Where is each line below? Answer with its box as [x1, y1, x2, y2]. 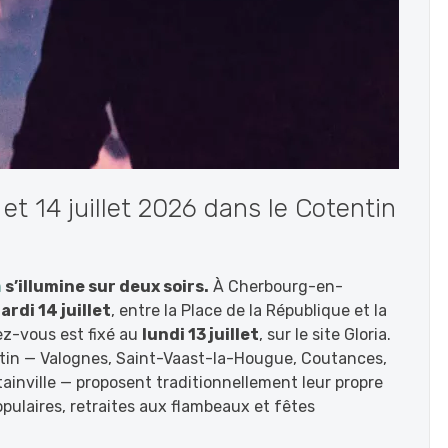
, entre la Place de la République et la [111, 301, 387, 320]
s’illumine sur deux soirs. [2, 277, 209, 296]
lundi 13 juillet [142, 325, 259, 344]
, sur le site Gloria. [259, 325, 391, 344]
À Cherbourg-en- [209, 277, 343, 296]
